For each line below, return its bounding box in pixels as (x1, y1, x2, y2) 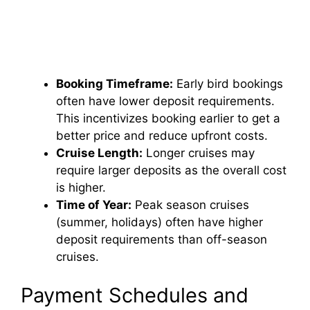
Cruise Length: (56, 146, 143, 160)
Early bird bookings (173, 77, 283, 91)
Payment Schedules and (21, 282, 248, 307)
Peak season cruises (131, 198, 249, 212)
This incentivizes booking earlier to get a (56, 111, 280, 125)
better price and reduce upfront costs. (56, 129, 268, 143)
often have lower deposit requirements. (56, 94, 275, 108)
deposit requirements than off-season (56, 232, 267, 246)
